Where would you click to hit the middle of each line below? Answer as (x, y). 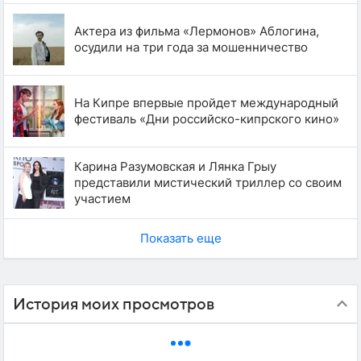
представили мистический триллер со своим (208, 182)
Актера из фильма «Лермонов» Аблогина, (197, 31)
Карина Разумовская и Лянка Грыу (175, 166)
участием (102, 198)
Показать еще (180, 238)
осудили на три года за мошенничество (191, 47)
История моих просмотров (114, 304)
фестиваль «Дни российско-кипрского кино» (207, 118)
